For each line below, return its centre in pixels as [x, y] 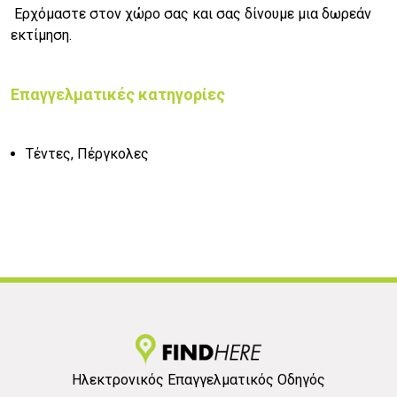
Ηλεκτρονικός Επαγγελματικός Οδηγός [198, 380]
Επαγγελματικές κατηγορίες [118, 95]
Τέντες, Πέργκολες [87, 154]
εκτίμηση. [41, 35]
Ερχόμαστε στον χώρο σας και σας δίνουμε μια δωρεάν [191, 14]
